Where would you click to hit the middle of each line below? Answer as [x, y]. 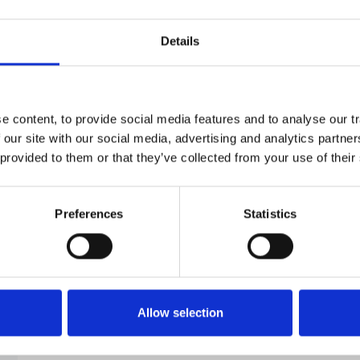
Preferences [89, 214]
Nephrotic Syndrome [112, 205]
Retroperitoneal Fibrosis [122, 278]
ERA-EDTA [82, 131]
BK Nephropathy [99, 66]
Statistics [270, 214]
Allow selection [180, 313]
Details [180, 41]
